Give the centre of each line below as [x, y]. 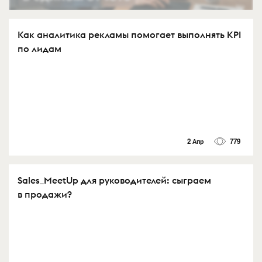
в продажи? [45, 194]
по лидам [39, 49]
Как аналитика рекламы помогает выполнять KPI [129, 35]
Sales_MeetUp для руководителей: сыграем [114, 180]
